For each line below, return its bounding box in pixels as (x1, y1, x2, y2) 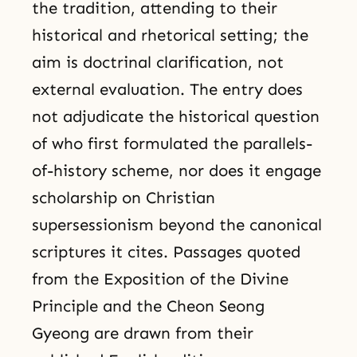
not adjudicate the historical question (32, 107, 320, 127)
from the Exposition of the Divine (32, 269, 288, 289)
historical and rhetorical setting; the (32, 25, 308, 45)
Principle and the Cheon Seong (32, 296, 265, 316)
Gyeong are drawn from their (32, 324, 253, 343)
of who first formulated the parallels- (32, 134, 312, 154)
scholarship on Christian (32, 188, 215, 208)
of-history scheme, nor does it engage (32, 161, 321, 181)
